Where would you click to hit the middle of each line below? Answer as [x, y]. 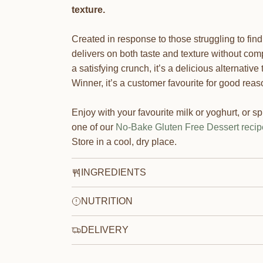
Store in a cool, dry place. [124, 141]
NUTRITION [107, 201]
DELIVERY [104, 230]
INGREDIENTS [113, 172]
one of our [93, 127]
